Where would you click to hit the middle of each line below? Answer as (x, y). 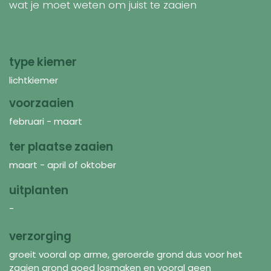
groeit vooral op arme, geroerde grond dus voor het (126, 254)
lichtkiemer (35, 80)
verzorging (40, 236)
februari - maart (46, 121)
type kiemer (43, 62)
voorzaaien (41, 103)
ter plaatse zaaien (61, 146)
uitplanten (39, 190)
